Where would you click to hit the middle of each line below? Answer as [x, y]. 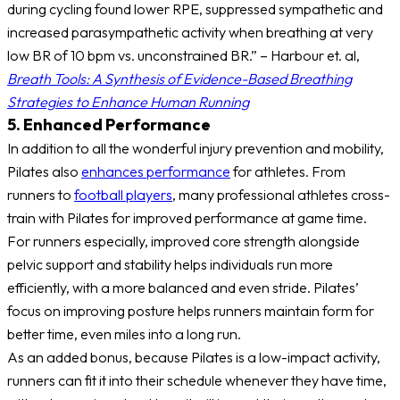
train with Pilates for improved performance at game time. [187, 218]
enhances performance [156, 172]
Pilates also [44, 172]
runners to [41, 195]
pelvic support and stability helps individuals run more [170, 265]
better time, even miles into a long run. [124, 334]
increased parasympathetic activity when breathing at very [190, 33]
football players [123, 195]
